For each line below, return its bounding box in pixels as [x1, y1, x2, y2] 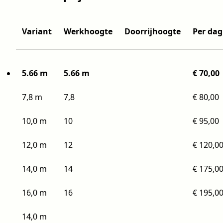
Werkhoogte [64, 26, 112, 37]
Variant [22, 26, 52, 37]
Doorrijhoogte [124, 26, 181, 37]
